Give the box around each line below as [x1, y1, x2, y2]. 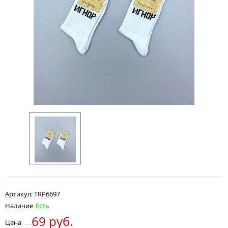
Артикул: [5, 189, 34, 198]
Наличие [5, 201, 33, 210]
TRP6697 [34, 189, 60, 198]
